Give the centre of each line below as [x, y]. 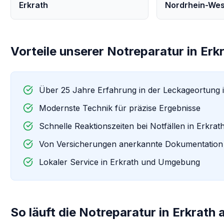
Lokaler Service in [75, 162]
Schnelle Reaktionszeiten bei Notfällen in [118, 126]
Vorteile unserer [59, 51]
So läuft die [45, 212]
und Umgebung [169, 162]
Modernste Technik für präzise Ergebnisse [120, 108]
